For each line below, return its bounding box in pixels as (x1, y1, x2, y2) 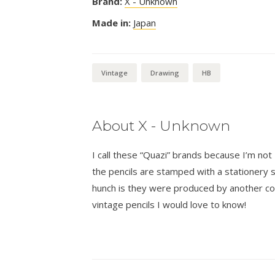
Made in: (91, 17, 131, 29)
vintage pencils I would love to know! (91, 198, 246, 211)
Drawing (150, 68, 179, 78)
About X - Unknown (91, 117, 230, 135)
